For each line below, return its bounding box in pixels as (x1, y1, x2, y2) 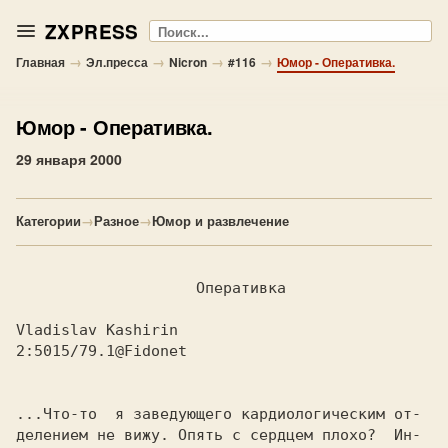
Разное (94, 211, 139, 230)
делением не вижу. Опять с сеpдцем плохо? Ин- (16, 426, 421, 444)
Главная (16, 53, 65, 71)
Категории (16, 211, 81, 230)
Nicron (169, 53, 207, 71)
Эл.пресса (86, 53, 148, 71)
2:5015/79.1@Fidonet (16, 342, 187, 360)
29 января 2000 (16, 149, 122, 169)
